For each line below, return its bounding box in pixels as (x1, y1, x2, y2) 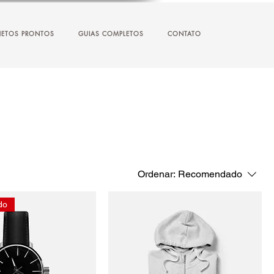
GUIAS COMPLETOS (78, 29, 144, 38)
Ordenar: (138, 168, 176, 180)
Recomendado (178, 168, 242, 180)
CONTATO (167, 29, 201, 38)
